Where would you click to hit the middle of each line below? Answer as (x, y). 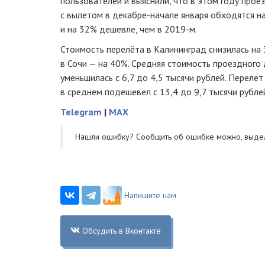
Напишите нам (150, 195)
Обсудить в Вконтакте (121, 230)
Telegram (81, 112)
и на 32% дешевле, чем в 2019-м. (129, 29)
